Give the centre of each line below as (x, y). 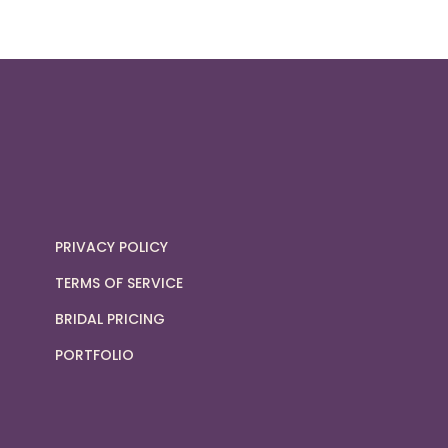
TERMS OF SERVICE (118, 282)
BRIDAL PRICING (109, 318)
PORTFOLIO (94, 354)
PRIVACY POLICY (111, 246)
